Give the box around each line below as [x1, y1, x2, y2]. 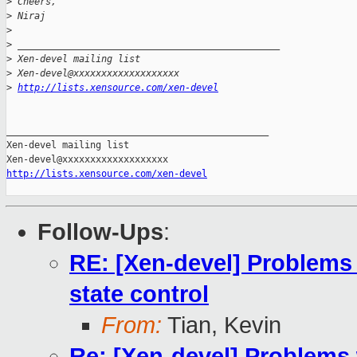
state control [69, 281, 209, 308]
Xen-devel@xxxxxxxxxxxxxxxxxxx [12, 68, 179, 80]
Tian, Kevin [162, 312, 281, 339]
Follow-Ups [37, 219, 163, 245]
